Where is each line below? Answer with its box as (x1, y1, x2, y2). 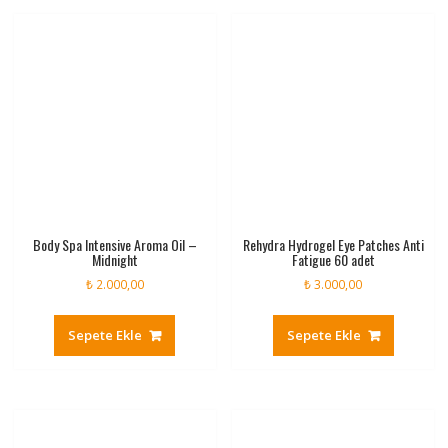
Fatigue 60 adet (291, 248, 375, 270)
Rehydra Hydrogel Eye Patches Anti (242, 233, 424, 255)
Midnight (91, 248, 138, 270)
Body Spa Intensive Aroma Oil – (32, 233, 197, 255)
